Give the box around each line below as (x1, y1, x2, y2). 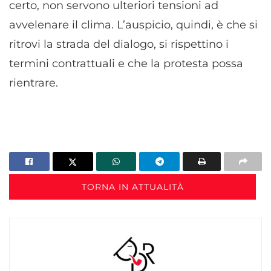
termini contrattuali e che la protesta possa (9, 56, 243, 70)
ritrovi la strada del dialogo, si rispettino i (9, 37, 229, 51)
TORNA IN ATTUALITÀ (81, 181, 184, 192)
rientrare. (9, 76, 58, 90)
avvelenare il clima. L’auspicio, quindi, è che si (9, 18, 258, 31)
